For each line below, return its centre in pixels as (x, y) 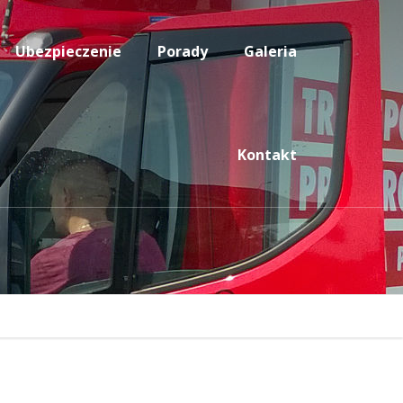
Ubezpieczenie (68, 51)
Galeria (270, 51)
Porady (183, 51)
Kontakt (267, 155)
